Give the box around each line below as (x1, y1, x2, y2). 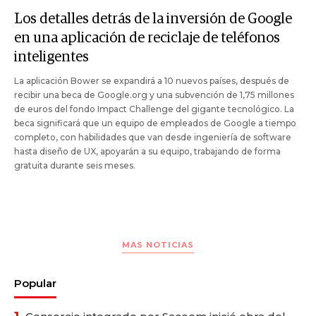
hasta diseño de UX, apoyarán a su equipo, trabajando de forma (14, 145, 281, 157)
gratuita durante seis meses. (14, 159, 135, 171)
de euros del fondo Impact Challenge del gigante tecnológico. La (14, 103, 294, 114)
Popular (14, 276, 56, 290)
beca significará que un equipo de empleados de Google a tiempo (14, 117, 296, 128)
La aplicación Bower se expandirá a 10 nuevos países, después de (14, 75, 289, 86)
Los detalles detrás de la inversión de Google (14, 11, 292, 26)
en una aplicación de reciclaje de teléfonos (14, 30, 280, 45)
